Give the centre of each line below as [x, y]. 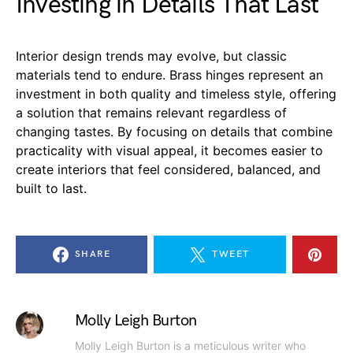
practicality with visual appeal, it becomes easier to [169, 151]
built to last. [51, 189]
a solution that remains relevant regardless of [151, 113]
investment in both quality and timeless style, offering [176, 94]
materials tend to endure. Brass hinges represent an [169, 75]
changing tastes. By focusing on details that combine [174, 132]
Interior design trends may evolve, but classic [151, 56]
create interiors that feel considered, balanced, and [168, 170]
